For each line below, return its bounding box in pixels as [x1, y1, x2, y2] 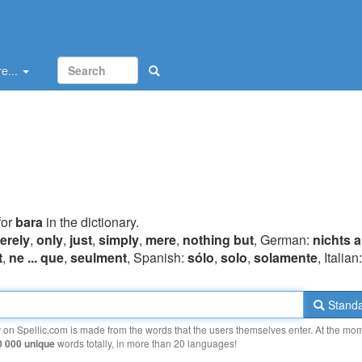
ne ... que [9, 248, 64, 267]
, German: [254, 230, 313, 249]
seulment [70, 248, 127, 267]
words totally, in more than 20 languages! [55, 336, 237, 350]
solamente [254, 248, 318, 267]
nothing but [183, 230, 254, 249]
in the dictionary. [43, 213, 139, 231]
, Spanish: [127, 248, 187, 267]
